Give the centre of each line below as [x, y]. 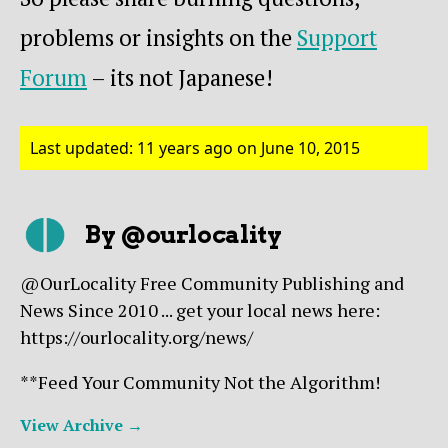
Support [337, 38]
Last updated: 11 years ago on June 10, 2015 [195, 148]
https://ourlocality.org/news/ [136, 337]
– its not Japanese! [180, 78]
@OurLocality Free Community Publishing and [212, 283]
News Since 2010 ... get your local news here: [200, 310]
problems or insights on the [158, 38]
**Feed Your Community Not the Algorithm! [200, 382]
